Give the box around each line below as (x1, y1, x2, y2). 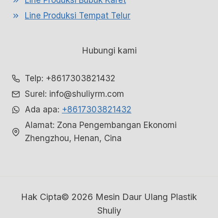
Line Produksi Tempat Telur (25, 11, 130, 20)
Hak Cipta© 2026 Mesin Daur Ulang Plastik (21, 192, 197, 202)
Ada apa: (25, 105, 62, 114)
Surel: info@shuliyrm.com (25, 89, 124, 99)
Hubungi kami (81, 45, 137, 55)
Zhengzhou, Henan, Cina (25, 133, 122, 143)
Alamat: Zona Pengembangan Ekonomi (25, 120, 177, 130)
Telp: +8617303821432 (25, 73, 115, 83)
